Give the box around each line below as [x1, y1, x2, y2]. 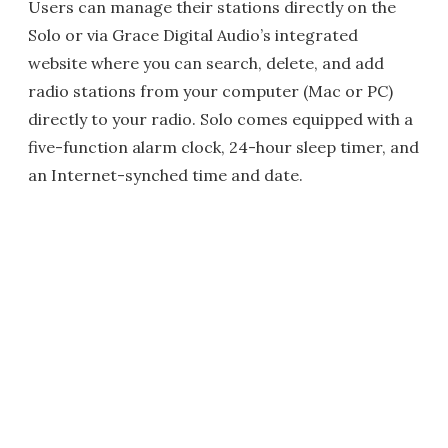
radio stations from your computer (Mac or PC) [28, 81, 393, 101]
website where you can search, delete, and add [28, 53, 384, 73]
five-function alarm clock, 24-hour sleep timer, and [28, 137, 419, 157]
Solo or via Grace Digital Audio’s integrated [28, 25, 358, 45]
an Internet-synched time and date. [28, 165, 303, 185]
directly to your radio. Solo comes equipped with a [28, 109, 413, 129]
